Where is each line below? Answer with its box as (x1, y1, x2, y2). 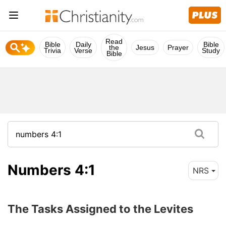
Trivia (44, 46, 61, 54)
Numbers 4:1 (8, 161, 95, 179)
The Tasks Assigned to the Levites (8, 202, 193, 215)
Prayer (167, 43, 189, 51)
